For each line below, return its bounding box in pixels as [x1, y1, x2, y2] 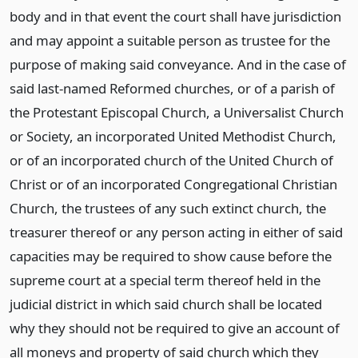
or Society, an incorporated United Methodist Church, [10, 127, 336, 145]
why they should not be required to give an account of [10, 319, 340, 337]
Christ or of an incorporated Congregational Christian [10, 175, 337, 193]
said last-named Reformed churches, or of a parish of [10, 79, 335, 97]
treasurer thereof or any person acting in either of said [10, 223, 343, 241]
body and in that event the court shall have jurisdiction [10, 7, 341, 26]
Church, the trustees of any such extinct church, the [10, 199, 326, 217]
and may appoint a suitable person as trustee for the [10, 31, 330, 50]
